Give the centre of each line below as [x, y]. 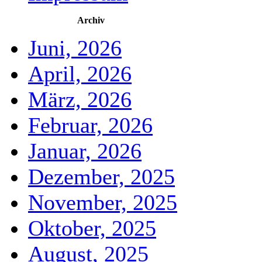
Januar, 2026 [85, 151]
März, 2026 [80, 99]
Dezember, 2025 [101, 177]
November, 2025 [103, 202]
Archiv [91, 20]
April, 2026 [80, 74]
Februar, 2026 [90, 125]
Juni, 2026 [75, 48]
